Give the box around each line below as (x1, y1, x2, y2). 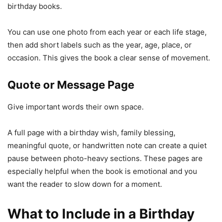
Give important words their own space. (7, 102, 144, 111)
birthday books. (7, 1, 62, 11)
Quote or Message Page (7, 78, 134, 91)
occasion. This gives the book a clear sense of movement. (7, 53, 210, 62)
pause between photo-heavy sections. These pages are (7, 153, 203, 163)
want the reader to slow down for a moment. (7, 179, 162, 189)
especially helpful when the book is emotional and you (7, 166, 197, 176)
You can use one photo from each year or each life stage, (7, 27, 207, 37)
